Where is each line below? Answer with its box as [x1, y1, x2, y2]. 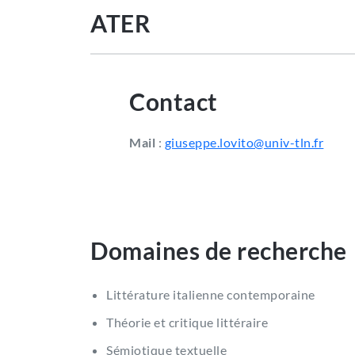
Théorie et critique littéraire [106, 314, 268, 330]
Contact [129, 86, 218, 116]
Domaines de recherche [90, 235, 347, 265]
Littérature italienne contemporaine [106, 286, 315, 302]
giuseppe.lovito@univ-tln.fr [164, 134, 324, 150]
